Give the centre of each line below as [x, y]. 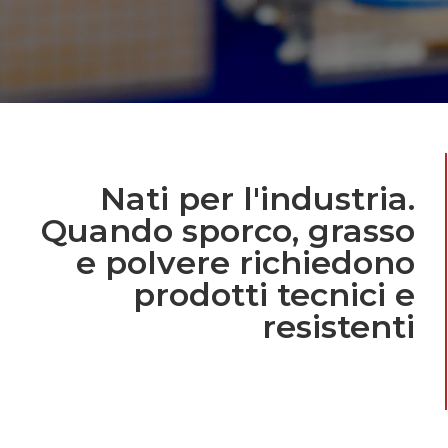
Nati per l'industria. [258, 199]
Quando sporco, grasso [228, 231]
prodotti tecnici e [274, 295]
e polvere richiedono [246, 263]
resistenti [339, 327]
